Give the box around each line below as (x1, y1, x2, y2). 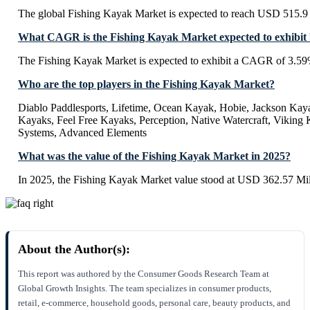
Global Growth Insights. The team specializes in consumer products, (18, 283, 271, 294)
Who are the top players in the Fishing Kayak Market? (18, 78, 275, 91)
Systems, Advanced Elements (18, 127, 147, 139)
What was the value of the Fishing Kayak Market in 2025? (18, 150, 291, 163)
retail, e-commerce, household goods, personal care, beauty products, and (18, 298, 291, 309)
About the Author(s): (18, 242, 130, 257)
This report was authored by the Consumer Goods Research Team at (18, 268, 269, 280)
